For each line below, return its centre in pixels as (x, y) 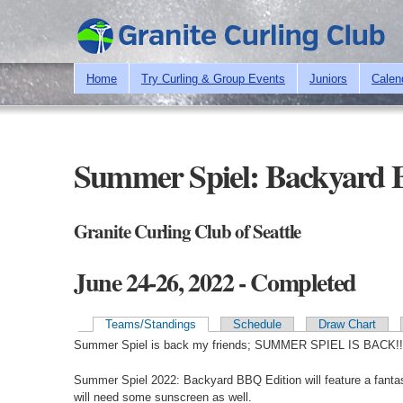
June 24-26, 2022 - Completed (215, 282)
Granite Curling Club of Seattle (188, 231)
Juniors (328, 78)
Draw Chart (347, 324)
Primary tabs (137, 348)
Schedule (257, 324)
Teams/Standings (150, 324)
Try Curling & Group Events (213, 78)
